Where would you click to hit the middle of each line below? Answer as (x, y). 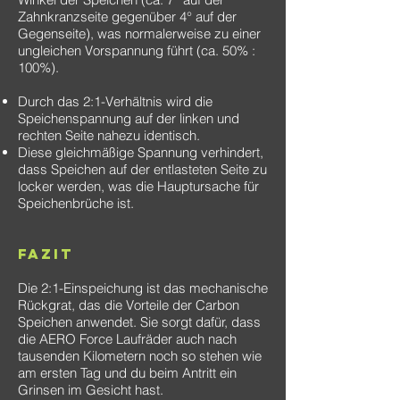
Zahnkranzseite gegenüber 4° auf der (127, 17)
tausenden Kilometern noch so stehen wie (140, 356)
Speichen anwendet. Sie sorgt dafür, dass (139, 322)
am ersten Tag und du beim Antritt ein (127, 373)
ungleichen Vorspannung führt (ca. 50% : (137, 50)
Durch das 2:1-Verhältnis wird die (115, 101)
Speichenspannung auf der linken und (129, 118)
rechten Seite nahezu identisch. (109, 135)
